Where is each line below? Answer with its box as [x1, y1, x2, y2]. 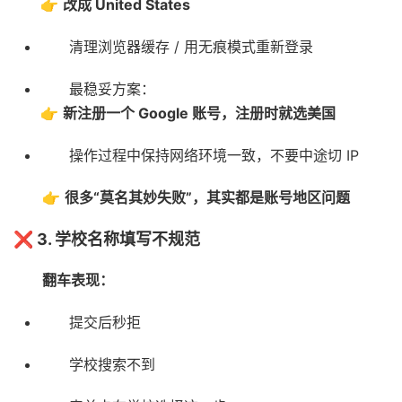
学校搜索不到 [69, 355, 155, 374]
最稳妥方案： [69, 80, 155, 99]
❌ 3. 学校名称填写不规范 [13, 230, 200, 249]
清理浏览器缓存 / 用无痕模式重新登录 [69, 38, 313, 57]
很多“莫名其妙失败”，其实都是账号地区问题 [65, 188, 350, 207]
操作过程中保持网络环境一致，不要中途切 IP [69, 146, 359, 165]
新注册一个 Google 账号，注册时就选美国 [63, 104, 336, 123]
